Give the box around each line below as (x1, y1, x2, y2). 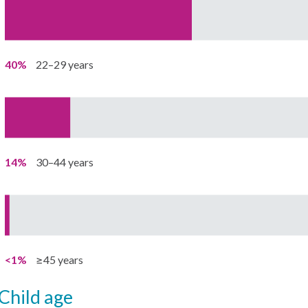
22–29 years (35, 58, 93, 71)
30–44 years (35, 155, 93, 168)
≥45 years (35, 253, 83, 266)
